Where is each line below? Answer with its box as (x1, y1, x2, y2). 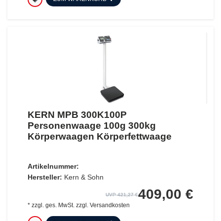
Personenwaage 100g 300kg (27, 120, 156, 131)
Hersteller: (27, 173, 62, 182)
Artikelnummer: (27, 162, 79, 171)
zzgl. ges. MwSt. (31, 202, 74, 209)
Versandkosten (89, 202, 130, 209)
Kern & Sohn (64, 173, 104, 182)
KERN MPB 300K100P (27, 110, 127, 120)
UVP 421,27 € (106, 192, 139, 198)
